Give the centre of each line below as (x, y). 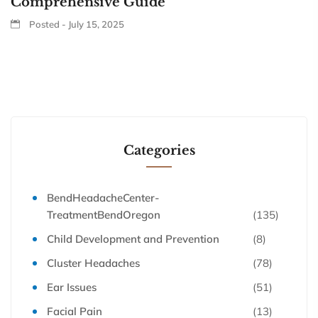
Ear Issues (72, 287)
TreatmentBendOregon (104, 214)
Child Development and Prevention (133, 238)
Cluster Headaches (93, 263)
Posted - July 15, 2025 (76, 24)
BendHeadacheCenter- (103, 197)
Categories (159, 150)
